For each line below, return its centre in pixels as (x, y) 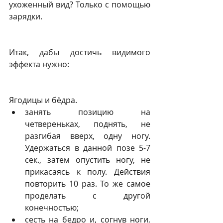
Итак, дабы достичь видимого (80, 52)
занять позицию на (88, 112)
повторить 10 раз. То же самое (88, 184)
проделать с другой (88, 196)
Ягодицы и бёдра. (44, 100)
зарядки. (26, 16)
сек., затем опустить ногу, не (88, 160)
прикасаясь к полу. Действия (88, 172)
